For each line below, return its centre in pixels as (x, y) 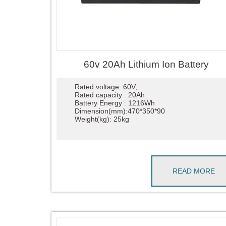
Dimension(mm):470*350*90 (120, 111)
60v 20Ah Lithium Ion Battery (147, 64)
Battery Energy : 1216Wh (115, 103)
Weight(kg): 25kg (102, 119)
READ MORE (194, 171)
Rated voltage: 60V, (106, 87)
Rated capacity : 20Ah (109, 95)
